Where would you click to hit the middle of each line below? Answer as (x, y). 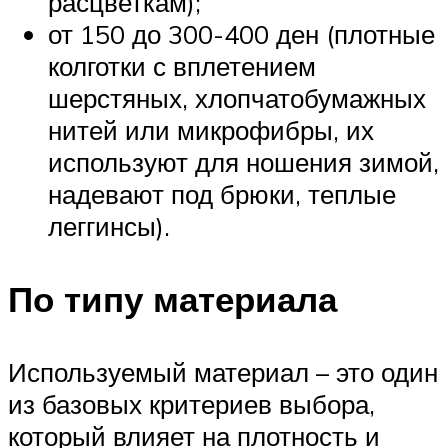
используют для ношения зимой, (243, 161)
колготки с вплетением (182, 65)
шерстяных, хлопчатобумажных (237, 97)
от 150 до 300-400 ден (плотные (241, 33)
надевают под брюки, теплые (222, 193)
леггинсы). (109, 225)
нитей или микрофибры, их (211, 129)
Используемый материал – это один (223, 372)
